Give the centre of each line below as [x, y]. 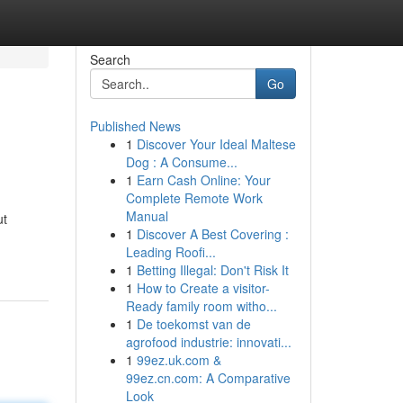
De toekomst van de [193, 324]
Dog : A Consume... [181, 162]
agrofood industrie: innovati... [208, 342]
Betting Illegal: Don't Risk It [212, 270]
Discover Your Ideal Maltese [216, 144]
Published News [135, 126]
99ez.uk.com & [179, 360]
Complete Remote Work [194, 198]
